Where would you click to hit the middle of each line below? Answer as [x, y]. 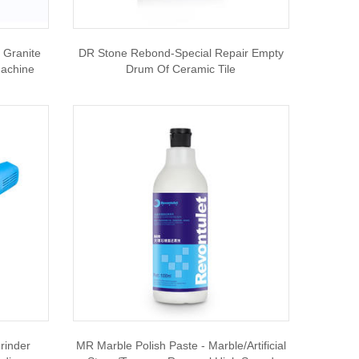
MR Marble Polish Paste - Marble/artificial [181, 345]
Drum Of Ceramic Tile [181, 69]
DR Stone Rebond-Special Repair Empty [181, 53]
